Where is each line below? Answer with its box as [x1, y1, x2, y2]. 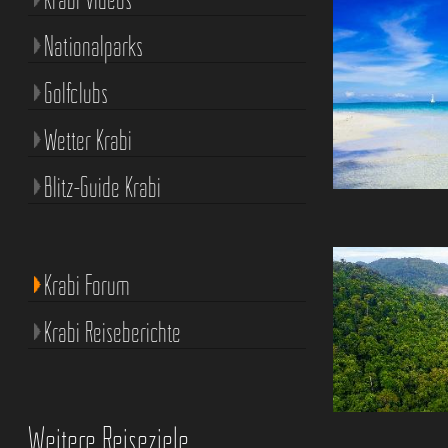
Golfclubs [43, 76, 108, 111]
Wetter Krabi [43, 123, 132, 158]
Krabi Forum [43, 268, 130, 303]
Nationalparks [43, 29, 143, 64]
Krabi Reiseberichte [43, 315, 181, 350]
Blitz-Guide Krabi [43, 170, 161, 205]
